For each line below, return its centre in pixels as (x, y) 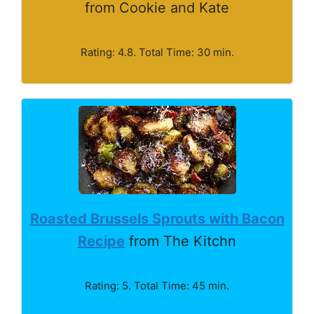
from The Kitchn (180, 241)
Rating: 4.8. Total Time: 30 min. (157, 52)
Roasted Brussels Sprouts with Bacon (157, 218)
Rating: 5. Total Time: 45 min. (157, 285)
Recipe (101, 241)
